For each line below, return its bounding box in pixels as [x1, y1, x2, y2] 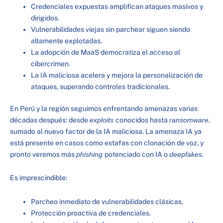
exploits [90, 115, 115, 124]
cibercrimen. [31, 59, 70, 68]
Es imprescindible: [10, 174, 67, 182]
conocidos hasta [115, 115, 169, 124]
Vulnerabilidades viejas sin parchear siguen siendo [31, 25, 190, 33]
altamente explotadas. [31, 36, 102, 45]
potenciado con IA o [105, 150, 169, 158]
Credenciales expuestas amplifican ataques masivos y [31, 2, 203, 10]
